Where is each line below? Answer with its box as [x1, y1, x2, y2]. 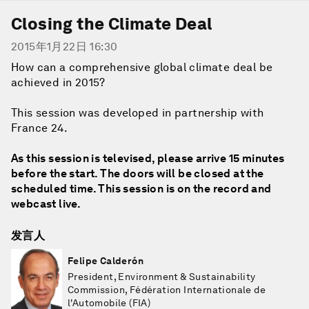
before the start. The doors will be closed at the [11, 167, 264, 180]
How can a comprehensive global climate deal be [11, 61, 273, 74]
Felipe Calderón [68, 255, 143, 266]
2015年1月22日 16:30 [11, 40, 118, 53]
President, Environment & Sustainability [68, 271, 256, 282]
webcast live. [11, 197, 81, 210]
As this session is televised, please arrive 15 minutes [11, 152, 285, 165]
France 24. [11, 121, 68, 134]
